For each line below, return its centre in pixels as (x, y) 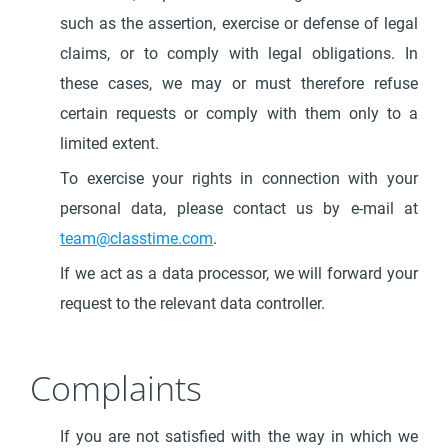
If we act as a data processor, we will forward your (239, 273)
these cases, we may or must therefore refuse (239, 83)
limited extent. (112, 143)
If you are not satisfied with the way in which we (239, 436)
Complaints (116, 388)
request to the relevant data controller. (193, 303)
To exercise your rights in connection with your (239, 178)
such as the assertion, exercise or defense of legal (239, 23)
